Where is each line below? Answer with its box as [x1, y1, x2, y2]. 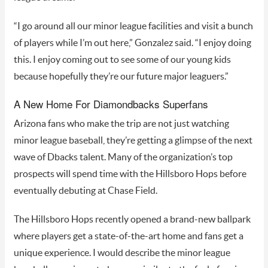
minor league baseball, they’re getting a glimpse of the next [13, 136, 252, 146]
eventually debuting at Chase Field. [13, 186, 159, 196]
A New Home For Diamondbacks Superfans [13, 96, 208, 112]
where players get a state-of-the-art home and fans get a [13, 232, 243, 242]
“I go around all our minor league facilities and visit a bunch [13, 22, 253, 32]
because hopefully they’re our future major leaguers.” [13, 72, 229, 82]
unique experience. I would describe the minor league [13, 248, 230, 258]
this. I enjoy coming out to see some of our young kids [13, 55, 231, 65]
